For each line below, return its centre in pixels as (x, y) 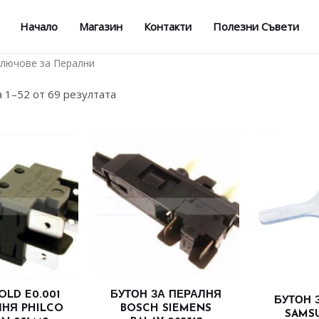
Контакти (168, 26)
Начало (39, 26)
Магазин (101, 26)
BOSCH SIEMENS (166, 309)
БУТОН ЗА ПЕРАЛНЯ (166, 296)
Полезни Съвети (256, 26)
